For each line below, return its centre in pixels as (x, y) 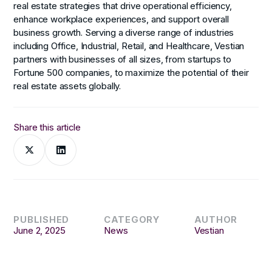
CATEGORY (131, 219)
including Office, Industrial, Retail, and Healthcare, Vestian (129, 46)
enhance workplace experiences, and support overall (121, 20)
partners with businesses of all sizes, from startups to (123, 60)
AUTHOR (216, 219)
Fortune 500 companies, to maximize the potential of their (131, 73)
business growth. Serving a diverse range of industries (124, 33)
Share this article (47, 127)
